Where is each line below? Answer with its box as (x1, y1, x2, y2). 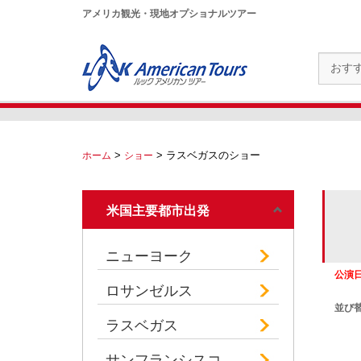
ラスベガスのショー (166, 149, 260, 161)
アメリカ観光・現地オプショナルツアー (82, 8, 256, 19)
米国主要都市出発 (106, 204, 210, 218)
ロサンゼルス (106, 283, 193, 299)
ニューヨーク (106, 248, 193, 264)
